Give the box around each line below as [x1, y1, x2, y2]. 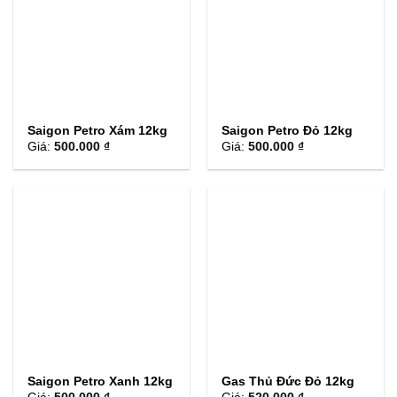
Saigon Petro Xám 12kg [27, 124, 168, 138]
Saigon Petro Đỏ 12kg [222, 124, 354, 138]
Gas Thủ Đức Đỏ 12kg [222, 375, 355, 389]
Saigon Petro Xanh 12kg [27, 375, 174, 389]
